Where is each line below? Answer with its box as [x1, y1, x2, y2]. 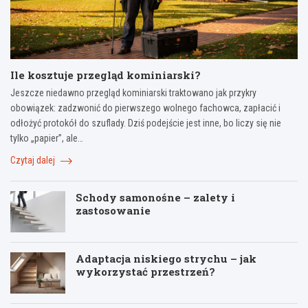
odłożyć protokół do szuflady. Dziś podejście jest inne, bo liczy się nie [10, 118, 281, 129]
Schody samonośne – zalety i [76, 190, 235, 205]
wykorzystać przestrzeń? [76, 265, 215, 279]
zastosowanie [76, 203, 151, 218]
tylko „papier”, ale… [10, 133, 83, 144]
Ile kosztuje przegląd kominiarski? [10, 68, 201, 82]
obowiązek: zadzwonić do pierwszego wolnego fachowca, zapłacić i [10, 102, 280, 114]
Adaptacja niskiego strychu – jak [76, 252, 256, 266]
